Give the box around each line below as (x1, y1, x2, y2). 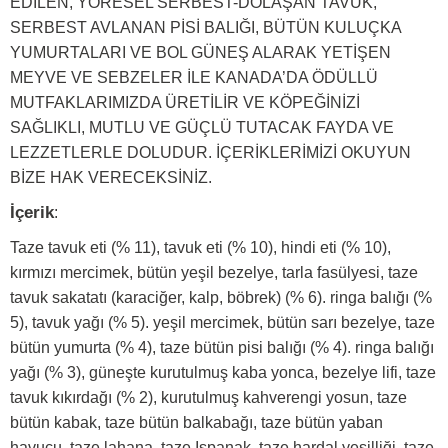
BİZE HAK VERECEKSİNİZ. (10, 169, 212, 186)
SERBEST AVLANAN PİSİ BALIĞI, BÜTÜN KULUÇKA (10, 19, 401, 36)
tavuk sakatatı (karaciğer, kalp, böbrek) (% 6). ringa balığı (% (10, 289, 432, 306)
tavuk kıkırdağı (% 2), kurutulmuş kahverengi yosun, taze (10, 389, 407, 406)
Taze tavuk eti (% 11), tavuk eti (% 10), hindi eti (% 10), (10, 239, 391, 256)
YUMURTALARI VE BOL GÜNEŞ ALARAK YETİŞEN (10, 44, 391, 61)
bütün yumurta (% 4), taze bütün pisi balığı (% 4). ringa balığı (10, 339, 434, 356)
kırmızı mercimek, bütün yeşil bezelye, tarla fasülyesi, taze (10, 264, 418, 281)
